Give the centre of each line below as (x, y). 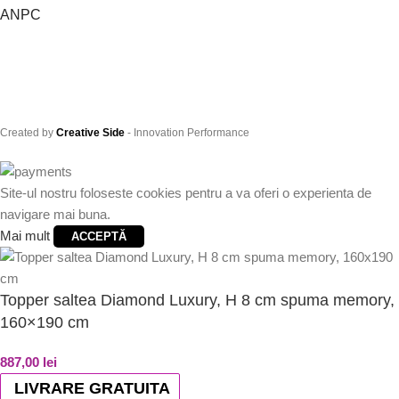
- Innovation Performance (187, 133)
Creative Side (90, 133)
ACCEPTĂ (99, 237)
